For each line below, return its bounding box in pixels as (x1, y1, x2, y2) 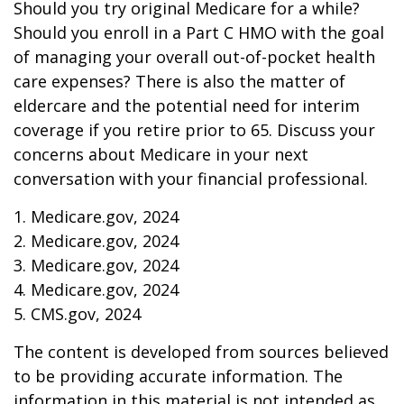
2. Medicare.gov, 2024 (14, 230, 179, 252)
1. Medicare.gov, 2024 (14, 206, 179, 227)
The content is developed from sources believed (14, 341, 389, 363)
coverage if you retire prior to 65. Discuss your (14, 119, 375, 141)
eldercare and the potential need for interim (14, 95, 360, 116)
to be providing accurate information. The (14, 365, 343, 387)
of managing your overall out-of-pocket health (14, 46, 375, 68)
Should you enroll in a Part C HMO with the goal (14, 22, 384, 43)
